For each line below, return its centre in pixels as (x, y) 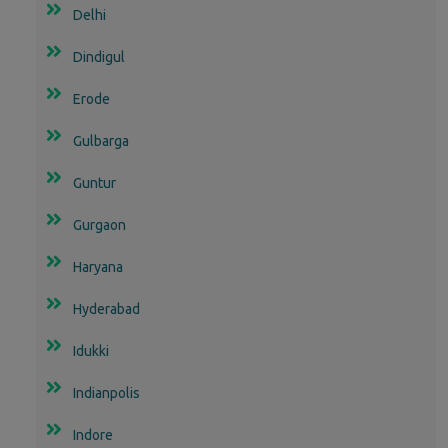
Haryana (98, 266)
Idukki (91, 350)
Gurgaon (99, 224)
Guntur (94, 182)
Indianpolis (106, 392)
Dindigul (99, 56)
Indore (93, 434)
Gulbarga (101, 140)
